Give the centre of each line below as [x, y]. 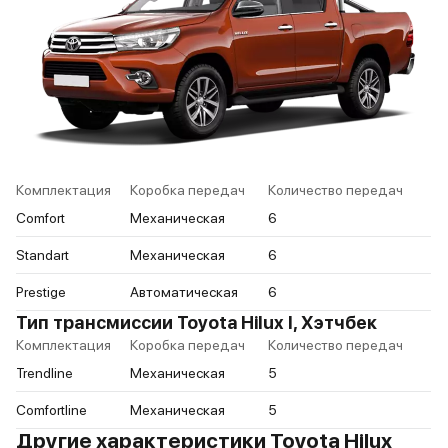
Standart [42, 255]
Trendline [44, 373]
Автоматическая [184, 292]
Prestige [41, 292]
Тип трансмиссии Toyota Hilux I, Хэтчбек [196, 323]
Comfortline [51, 410]
